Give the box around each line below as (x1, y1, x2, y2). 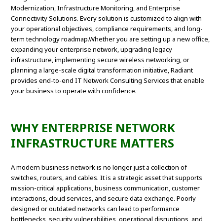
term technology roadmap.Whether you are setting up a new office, (11, 35, 210, 44)
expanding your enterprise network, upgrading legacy (11, 45, 173, 54)
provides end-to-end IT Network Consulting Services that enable (11, 76, 205, 85)
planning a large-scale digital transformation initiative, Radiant (11, 66, 193, 75)
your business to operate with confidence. (11, 86, 137, 96)
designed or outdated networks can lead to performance (11, 204, 180, 214)
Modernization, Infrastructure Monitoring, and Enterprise (11, 3, 181, 13)
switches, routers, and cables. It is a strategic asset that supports (11, 173, 203, 183)
